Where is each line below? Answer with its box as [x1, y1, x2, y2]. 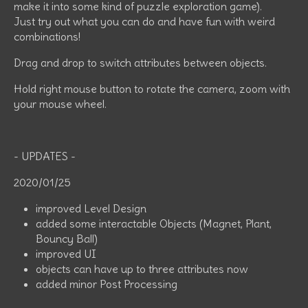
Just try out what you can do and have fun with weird [14, 14, 275, 29]
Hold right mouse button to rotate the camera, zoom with [14, 82, 290, 96]
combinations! [14, 30, 80, 44]
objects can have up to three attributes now [36, 262, 248, 276]
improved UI [36, 247, 96, 261]
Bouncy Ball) [36, 232, 98, 246]
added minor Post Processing [36, 277, 177, 291]
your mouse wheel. [14, 97, 107, 111]
